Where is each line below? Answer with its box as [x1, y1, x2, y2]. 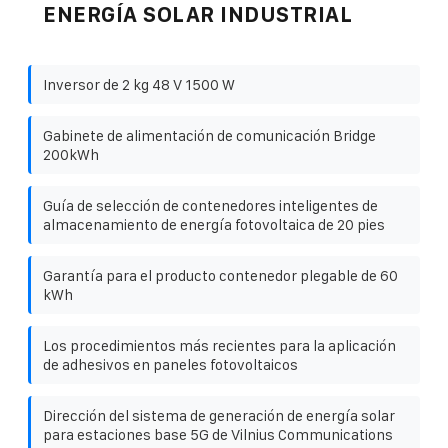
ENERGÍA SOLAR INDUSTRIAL [43, 2, 352, 26]
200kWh [43, 145, 99, 163]
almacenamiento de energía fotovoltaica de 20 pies [43, 215, 385, 233]
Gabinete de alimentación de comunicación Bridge [43, 126, 376, 144]
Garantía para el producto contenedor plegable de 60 [43, 266, 398, 284]
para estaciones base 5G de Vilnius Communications [43, 425, 393, 443]
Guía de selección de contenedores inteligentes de [43, 196, 378, 214]
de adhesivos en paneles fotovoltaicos [43, 355, 298, 373]
